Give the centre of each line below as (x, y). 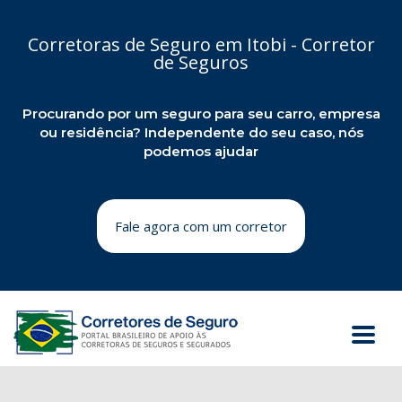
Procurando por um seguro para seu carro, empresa (201, 114)
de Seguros (201, 62)
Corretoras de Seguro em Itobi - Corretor (201, 44)
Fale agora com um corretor (201, 226)
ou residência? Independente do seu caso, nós (201, 132)
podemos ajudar (201, 151)
